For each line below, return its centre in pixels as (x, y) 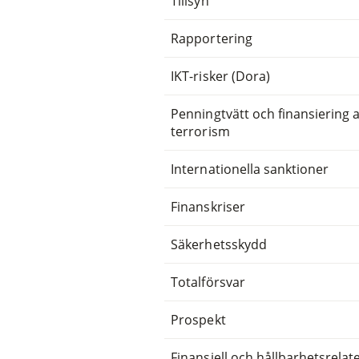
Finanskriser (208, 206)
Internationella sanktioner (250, 169)
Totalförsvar (208, 282)
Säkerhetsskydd (219, 244)
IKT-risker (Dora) (220, 76)
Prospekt (198, 319)
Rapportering (212, 38)
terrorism (200, 131)
